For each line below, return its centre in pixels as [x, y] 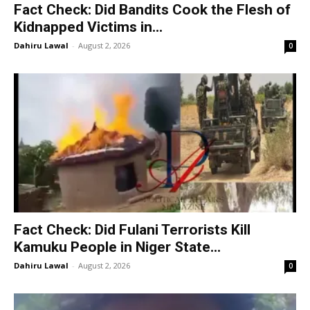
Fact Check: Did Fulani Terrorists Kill [132, 230]
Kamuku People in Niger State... [117, 247]
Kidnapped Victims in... [88, 27]
